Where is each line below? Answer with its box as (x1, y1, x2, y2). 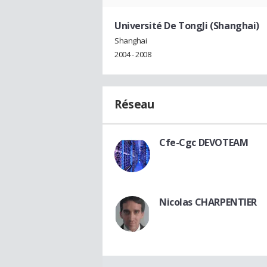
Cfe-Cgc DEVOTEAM (159, 136, 249, 150)
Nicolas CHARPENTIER (159, 195, 257, 209)
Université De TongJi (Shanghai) (114, 18, 259, 32)
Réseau (114, 97, 154, 113)
